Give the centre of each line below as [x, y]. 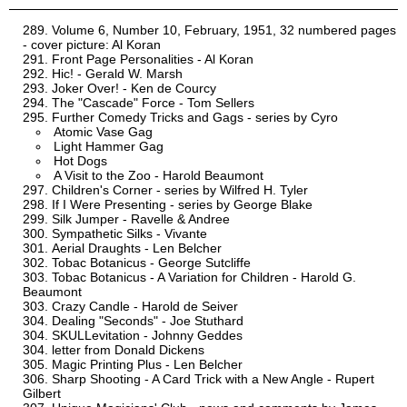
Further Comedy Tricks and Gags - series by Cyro [195, 118]
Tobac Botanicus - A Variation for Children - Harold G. [204, 278]
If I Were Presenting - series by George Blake [182, 205]
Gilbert [42, 394]
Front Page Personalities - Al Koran [153, 60]
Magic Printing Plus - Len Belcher [147, 365]
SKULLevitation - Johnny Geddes [147, 336]
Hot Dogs [80, 161]
